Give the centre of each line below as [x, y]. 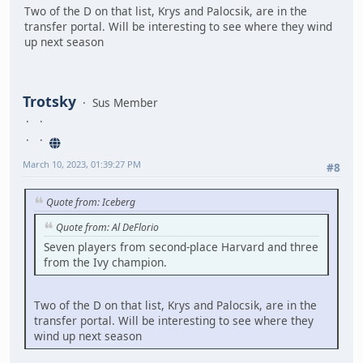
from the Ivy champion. [105, 263]
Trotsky [49, 102]
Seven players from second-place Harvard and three [181, 247]
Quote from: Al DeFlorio [107, 228]
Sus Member [125, 103]
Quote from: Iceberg [91, 202]
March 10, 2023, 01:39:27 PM [82, 164]
